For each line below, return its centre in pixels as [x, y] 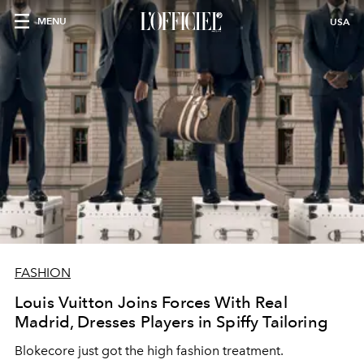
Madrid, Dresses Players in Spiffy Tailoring [171, 322]
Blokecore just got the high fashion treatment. [149, 351]
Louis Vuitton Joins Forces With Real [151, 302]
